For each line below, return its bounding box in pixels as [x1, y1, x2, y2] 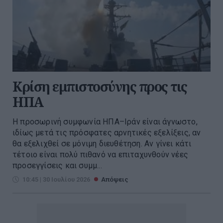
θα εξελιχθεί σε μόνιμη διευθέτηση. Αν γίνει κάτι [12, 138, 192, 148]
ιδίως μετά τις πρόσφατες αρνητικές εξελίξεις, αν [12, 127, 201, 137]
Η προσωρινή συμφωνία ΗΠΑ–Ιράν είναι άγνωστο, [12, 116, 198, 126]
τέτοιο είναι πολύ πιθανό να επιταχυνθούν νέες [12, 149, 189, 159]
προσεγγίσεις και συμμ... [12, 160, 102, 170]
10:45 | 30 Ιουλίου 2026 [22, 175, 90, 183]
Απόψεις [101, 175, 128, 183]
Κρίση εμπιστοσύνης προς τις [12, 77, 187, 96]
